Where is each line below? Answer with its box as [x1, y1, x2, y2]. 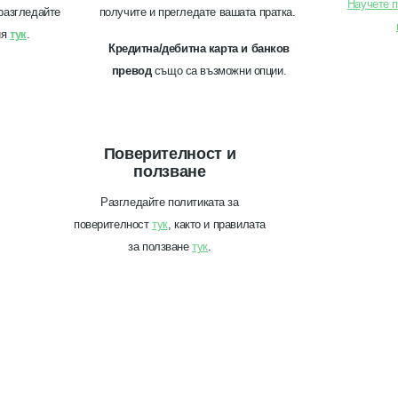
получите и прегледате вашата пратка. [99, 5, 299, 20]
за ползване [128, 240, 193, 254]
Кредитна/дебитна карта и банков [108, 42, 290, 56]
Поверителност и [103, 145, 236, 163]
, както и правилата [167, 218, 266, 232]
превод [111, 64, 152, 78]
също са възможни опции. [151, 64, 287, 78]
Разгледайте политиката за [100, 195, 239, 210]
